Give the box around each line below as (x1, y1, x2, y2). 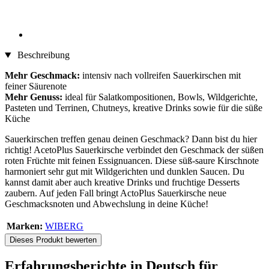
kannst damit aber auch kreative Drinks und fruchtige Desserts (5, 177, 240, 188)
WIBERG (45, 221, 83, 232)
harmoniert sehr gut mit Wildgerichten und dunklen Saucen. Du (5, 166, 244, 177)
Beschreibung (14, 50, 70, 61)
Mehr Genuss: (5, 92, 62, 103)
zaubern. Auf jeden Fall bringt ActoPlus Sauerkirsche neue (5, 188, 226, 199)
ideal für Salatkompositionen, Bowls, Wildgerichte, (62, 92, 258, 103)
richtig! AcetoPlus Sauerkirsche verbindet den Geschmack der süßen (5, 145, 264, 156)
